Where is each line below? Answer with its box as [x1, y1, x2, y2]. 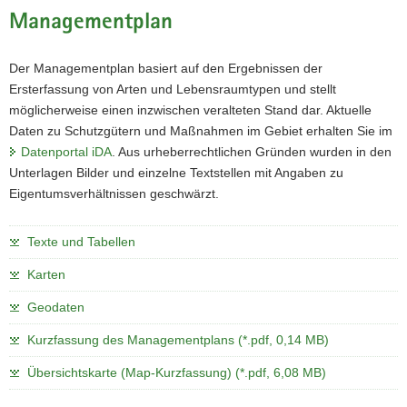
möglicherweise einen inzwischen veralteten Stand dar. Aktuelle [9, 102, 372, 117]
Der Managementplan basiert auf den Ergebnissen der [9, 60, 323, 75]
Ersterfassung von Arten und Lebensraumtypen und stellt [9, 81, 336, 96]
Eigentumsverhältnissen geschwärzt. [9, 185, 219, 201]
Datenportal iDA [21, 144, 112, 159]
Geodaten [27, 299, 84, 314]
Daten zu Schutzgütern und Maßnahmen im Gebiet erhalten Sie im [9, 123, 392, 138]
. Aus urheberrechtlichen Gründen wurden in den [112, 144, 392, 159]
